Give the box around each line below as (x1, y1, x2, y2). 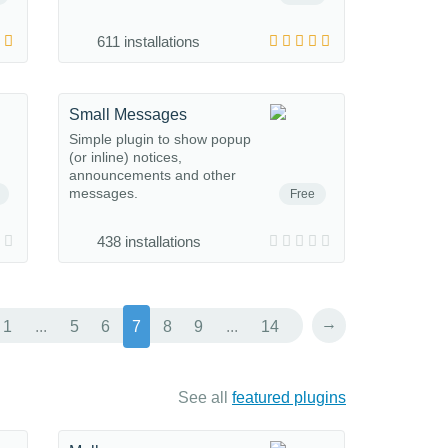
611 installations (97, 33, 200, 50)
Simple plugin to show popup (69, 131, 251, 147)
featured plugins (232, 389, 346, 406)
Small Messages (69, 106, 187, 123)
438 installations (97, 233, 201, 250)
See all (178, 389, 232, 406)
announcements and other (69, 167, 236, 183)
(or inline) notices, (69, 149, 182, 165)
